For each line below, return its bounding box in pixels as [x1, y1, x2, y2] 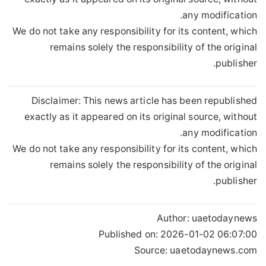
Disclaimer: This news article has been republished [31, 95, 257, 107]
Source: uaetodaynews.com [134, 245, 257, 256]
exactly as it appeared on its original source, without [24, 111, 257, 123]
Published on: [98, 229, 161, 240]
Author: [156, 213, 192, 224]
